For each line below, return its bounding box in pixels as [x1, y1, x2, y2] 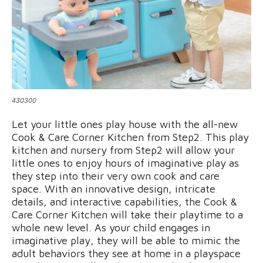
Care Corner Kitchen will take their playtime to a [12, 208, 243, 221]
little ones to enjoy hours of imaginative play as [12, 157, 239, 170]
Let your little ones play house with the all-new [12, 118, 238, 131]
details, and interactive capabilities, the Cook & [12, 195, 237, 208]
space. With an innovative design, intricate [12, 183, 215, 195]
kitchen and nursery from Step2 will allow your [12, 144, 235, 157]
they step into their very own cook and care [12, 170, 220, 183]
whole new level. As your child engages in [12, 221, 210, 234]
